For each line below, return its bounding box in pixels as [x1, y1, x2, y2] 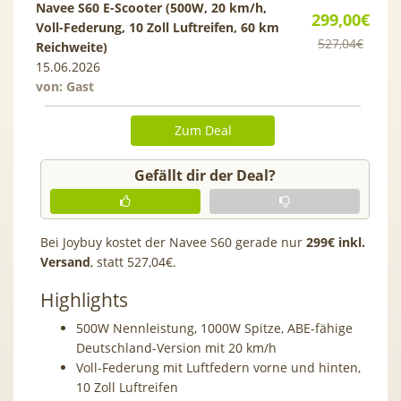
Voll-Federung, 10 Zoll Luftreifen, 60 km [36, 18, 279, 36]
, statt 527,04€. [90, 252, 176, 270]
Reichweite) [36, 38, 107, 55]
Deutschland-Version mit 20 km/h [76, 338, 277, 356]
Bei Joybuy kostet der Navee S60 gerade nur [40, 233, 306, 251]
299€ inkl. [306, 233, 365, 251]
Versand [40, 252, 90, 270]
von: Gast [36, 77, 94, 95]
